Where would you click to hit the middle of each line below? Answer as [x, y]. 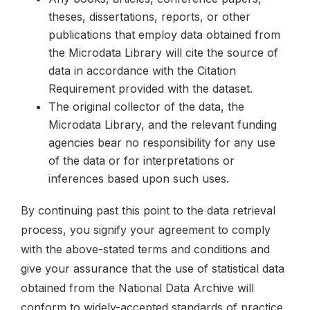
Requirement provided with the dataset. [151, 89]
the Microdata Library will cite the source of [163, 53]
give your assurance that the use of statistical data [153, 269]
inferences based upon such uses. [139, 179]
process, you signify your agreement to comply [146, 230]
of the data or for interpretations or [142, 161]
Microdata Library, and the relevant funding [163, 125]
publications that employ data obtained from [164, 35]
